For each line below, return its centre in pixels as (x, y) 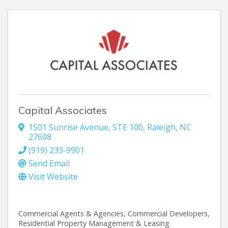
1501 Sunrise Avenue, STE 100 (86, 127)
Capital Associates (63, 110)
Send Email (49, 164)
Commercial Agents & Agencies (71, 214)
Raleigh (161, 127)
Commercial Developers (168, 214)
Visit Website (53, 177)
